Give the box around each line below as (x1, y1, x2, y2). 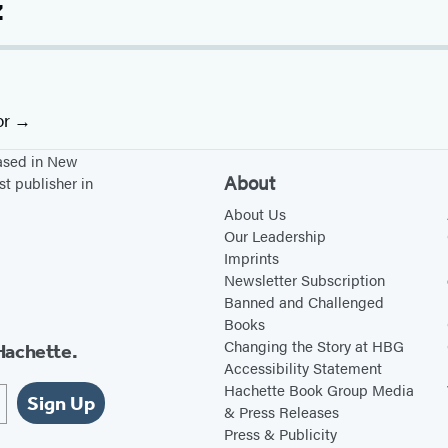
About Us (223, 203, 286, 225)
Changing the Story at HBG (223, 335, 404, 357)
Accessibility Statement (223, 357, 382, 379)
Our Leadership (223, 225, 326, 247)
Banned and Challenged (223, 291, 384, 313)
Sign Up (26, 391, 95, 416)
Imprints (223, 247, 279, 269)
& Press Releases (223, 401, 339, 423)
